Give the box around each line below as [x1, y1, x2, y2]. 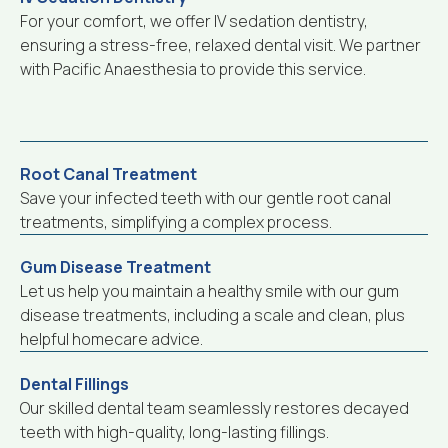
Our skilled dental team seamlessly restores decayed [20, 396, 409, 419]
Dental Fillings [20, 372, 129, 395]
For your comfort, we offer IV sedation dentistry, [20, 9, 368, 32]
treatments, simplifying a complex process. [20, 210, 332, 233]
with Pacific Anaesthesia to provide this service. [20, 57, 366, 80]
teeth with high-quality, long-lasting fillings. [20, 420, 329, 443]
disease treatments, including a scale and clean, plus [20, 303, 405, 326]
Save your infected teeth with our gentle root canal [20, 186, 391, 209]
